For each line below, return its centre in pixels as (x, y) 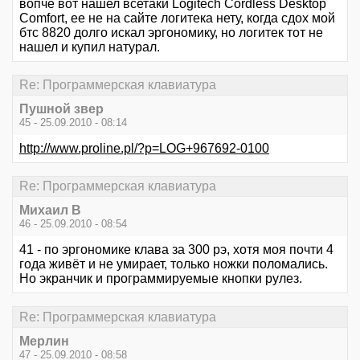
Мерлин (44, 341)
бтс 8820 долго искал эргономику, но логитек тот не (171, 32)
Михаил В (50, 211)
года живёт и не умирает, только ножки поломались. (174, 264)
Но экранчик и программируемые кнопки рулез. (161, 279)
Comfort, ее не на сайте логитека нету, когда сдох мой (177, 18)
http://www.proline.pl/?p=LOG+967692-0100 (144, 148)
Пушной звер (61, 109)
